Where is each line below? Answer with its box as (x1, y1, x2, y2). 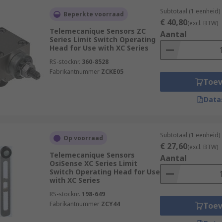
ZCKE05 (101, 67, 123, 76)
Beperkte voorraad (63, 10, 124, 18)
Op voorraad (63, 134, 103, 142)
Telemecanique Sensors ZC (49, 26, 146, 36)
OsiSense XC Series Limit (49, 159, 137, 168)
